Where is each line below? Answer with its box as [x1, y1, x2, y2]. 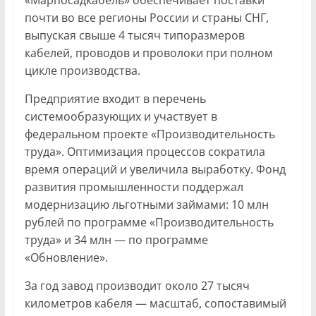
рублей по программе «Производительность [24, 214, 274, 230]
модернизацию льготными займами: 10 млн [24, 196, 269, 212]
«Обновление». [24, 249, 108, 265]
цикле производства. [24, 62, 140, 78]
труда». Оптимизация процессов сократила [24, 143, 265, 159]
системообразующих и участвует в [24, 108, 217, 124]
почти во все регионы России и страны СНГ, [24, 9, 269, 25]
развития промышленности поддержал [24, 178, 243, 195]
